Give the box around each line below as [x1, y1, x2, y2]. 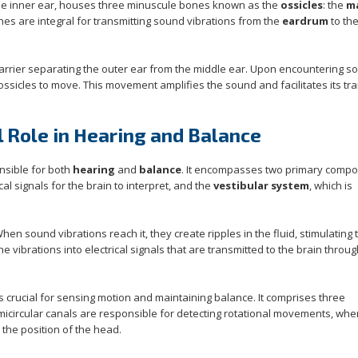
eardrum [282, 14, 328, 29]
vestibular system [213, 178, 309, 193]
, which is [309, 178, 352, 193]
